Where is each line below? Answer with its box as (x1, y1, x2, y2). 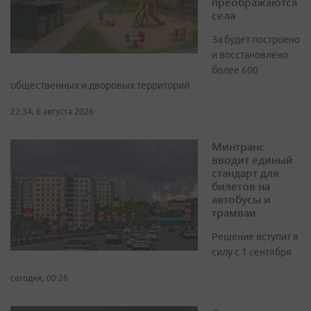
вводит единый (212, 152, 293, 167)
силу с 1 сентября (212, 246, 292, 258)
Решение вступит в (212, 231, 299, 243)
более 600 (212, 65, 258, 76)
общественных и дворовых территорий (10, 80, 190, 92)
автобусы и (212, 192, 271, 207)
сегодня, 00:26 (10, 274, 68, 283)
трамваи (212, 205, 256, 220)
